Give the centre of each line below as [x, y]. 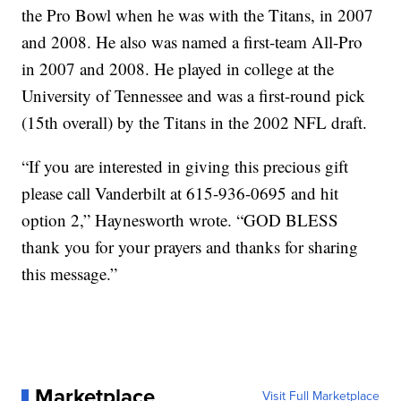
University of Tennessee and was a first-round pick [194, 95]
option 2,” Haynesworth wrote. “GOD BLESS [180, 220]
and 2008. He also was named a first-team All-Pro [192, 42]
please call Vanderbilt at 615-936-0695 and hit [180, 193]
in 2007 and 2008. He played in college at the [178, 68]
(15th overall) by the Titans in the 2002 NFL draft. [195, 122]
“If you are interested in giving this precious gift [185, 166]
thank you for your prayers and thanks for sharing [190, 247]
